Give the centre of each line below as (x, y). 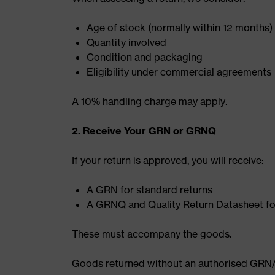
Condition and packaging (145, 57)
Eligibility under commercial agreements (179, 72)
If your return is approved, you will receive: (168, 160)
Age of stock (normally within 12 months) (180, 28)
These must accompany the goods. (152, 234)
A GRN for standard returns (149, 190)
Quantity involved (126, 42)
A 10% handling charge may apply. (149, 101)
